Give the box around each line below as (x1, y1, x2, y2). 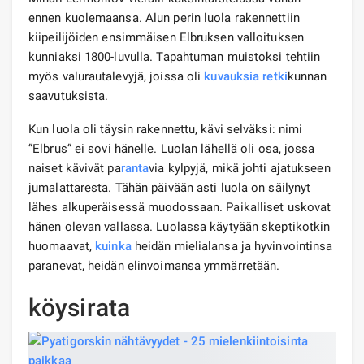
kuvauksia (204, 68, 260, 84)
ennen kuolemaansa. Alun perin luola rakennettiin (28, 10, 300, 25)
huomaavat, (28, 238, 96, 253)
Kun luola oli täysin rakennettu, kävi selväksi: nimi (28, 121, 303, 136)
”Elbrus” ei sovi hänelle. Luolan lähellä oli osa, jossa (28, 141, 315, 156)
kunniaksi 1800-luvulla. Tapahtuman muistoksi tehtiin (28, 49, 321, 64)
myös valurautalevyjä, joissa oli (28, 68, 205, 84)
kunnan (287, 68, 327, 84)
